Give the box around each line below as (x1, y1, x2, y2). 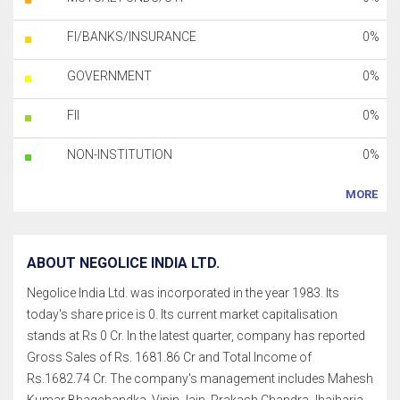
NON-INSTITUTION (67, 147, 172, 162)
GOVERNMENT (67, 69, 152, 83)
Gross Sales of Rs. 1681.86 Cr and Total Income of (27, 350, 312, 364)
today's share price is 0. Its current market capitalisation (27, 307, 337, 321)
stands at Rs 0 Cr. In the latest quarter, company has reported (27, 329, 365, 343)
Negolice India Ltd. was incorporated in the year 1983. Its (27, 286, 339, 300)
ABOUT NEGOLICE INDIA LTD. (27, 254, 220, 271)
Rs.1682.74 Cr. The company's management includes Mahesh (27, 371, 373, 386)
